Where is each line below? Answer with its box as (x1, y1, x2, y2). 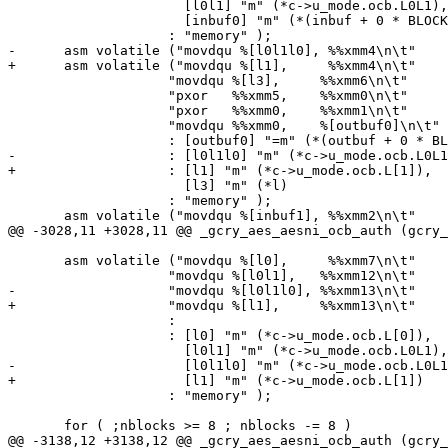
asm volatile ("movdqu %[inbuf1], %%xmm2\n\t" (8, 208, 64, 224)
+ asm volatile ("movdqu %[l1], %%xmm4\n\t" (8, 58, 416, 74)
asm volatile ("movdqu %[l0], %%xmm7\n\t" (8, 253, 64, 269)
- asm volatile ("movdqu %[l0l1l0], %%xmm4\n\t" (8, 43, 416, 59)
